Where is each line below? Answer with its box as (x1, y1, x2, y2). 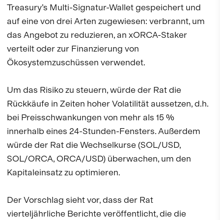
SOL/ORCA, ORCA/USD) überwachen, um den (7, 153, 191, 164)
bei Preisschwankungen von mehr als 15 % (7, 112, 174, 123)
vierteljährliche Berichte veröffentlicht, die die (7, 208, 186, 219)
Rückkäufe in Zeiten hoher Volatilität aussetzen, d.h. (7, 98, 208, 109)
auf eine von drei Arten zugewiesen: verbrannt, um (7, 16, 205, 27)
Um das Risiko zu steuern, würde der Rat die (7, 84, 181, 95)
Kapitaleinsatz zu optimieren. (7, 167, 120, 178)
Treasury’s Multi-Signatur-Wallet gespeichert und (7, 2, 201, 13)
